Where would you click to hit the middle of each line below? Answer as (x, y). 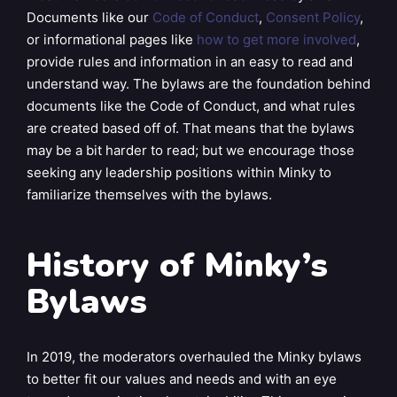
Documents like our (90, 17)
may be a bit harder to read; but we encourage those (191, 150)
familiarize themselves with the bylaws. (149, 194)
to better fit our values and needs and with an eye (182, 378)
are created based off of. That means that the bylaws (191, 128)
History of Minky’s (177, 265)
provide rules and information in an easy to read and (190, 61)
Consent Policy (313, 17)
